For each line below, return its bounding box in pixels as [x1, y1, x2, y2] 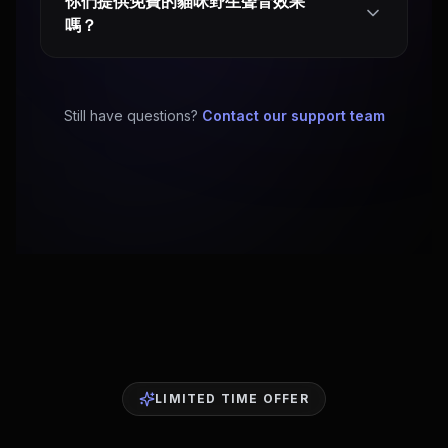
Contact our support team [201, 107, 385, 124]
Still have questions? [63, 107, 198, 124]
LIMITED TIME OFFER [155, 391, 309, 406]
